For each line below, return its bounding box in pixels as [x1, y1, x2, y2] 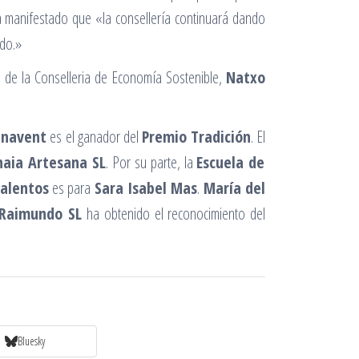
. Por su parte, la [106, 151, 197, 173]
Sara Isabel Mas [94, 176, 198, 199]
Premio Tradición [141, 125, 251, 147]
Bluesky [18, 333, 45, 349]
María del [203, 176, 266, 199]
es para [48, 176, 95, 199]
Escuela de [196, 151, 265, 173]
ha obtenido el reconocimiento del [82, 202, 266, 224]
